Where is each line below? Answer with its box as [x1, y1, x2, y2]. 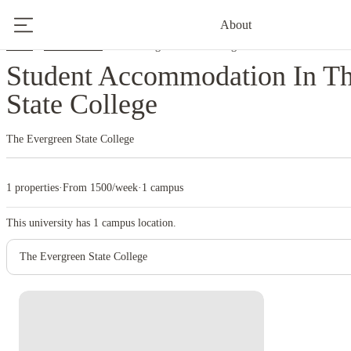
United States [44, 40, 103, 52]
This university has [6, 217, 93, 229]
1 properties [6, 182, 59, 194]
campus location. [99, 217, 176, 229]
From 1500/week [63, 182, 138, 194]
